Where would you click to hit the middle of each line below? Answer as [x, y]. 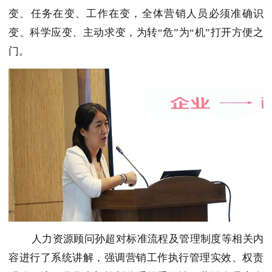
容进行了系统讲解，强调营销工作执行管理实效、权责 [136, 258]
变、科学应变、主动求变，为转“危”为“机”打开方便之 [136, 33]
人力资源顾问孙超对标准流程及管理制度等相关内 [147, 239]
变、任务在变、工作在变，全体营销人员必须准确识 [136, 14]
